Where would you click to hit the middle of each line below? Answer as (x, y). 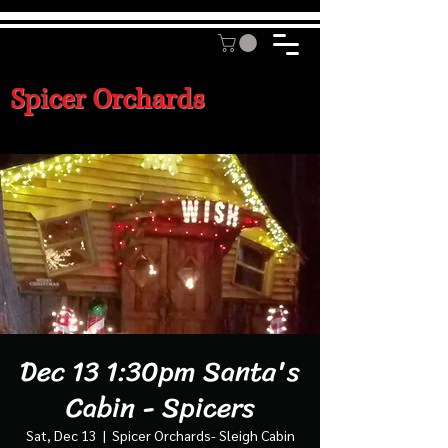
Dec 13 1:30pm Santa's (160, 371)
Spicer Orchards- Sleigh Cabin (203, 434)
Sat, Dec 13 (61, 434)
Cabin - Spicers (160, 407)
